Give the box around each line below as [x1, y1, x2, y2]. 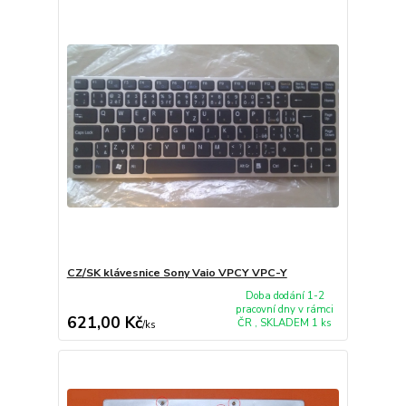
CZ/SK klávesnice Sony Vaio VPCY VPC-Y [66, 266, 287, 281]
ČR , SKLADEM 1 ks [237, 316, 333, 331]
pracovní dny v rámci [236, 303, 334, 317]
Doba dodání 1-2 [245, 289, 324, 304]
